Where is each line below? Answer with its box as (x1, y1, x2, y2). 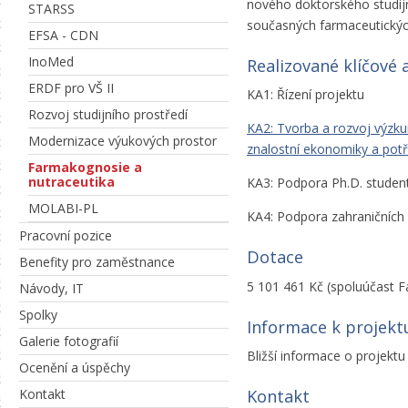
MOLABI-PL (28, 199, 98, 217)
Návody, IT (19, 280, 84, 297)
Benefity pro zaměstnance (19, 253, 175, 270)
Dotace (247, 246, 303, 269)
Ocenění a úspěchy (19, 359, 130, 376)
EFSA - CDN (28, 26, 98, 44)
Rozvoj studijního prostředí (28, 106, 188, 123)
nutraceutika (28, 173, 115, 190)
